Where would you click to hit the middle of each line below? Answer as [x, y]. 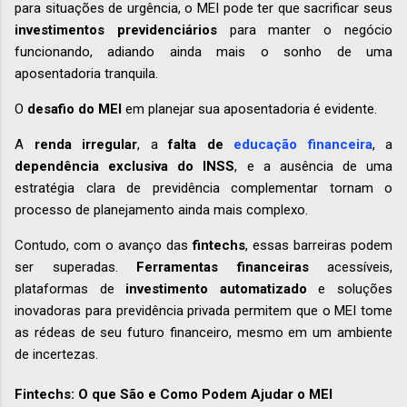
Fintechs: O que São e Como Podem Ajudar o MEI [174, 394]
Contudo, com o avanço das [104, 245]
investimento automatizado [216, 288]
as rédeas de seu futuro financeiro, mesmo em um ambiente [203, 332]
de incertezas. [56, 354]
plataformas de [70, 288]
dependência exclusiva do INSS [125, 166]
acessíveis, [350, 267]
